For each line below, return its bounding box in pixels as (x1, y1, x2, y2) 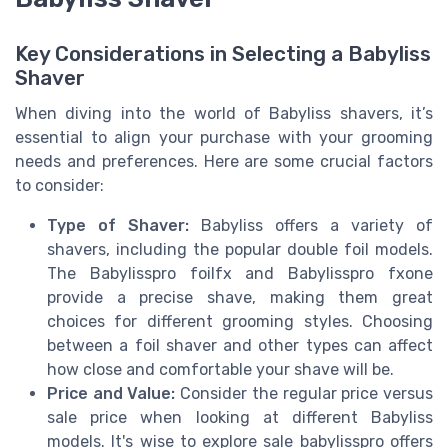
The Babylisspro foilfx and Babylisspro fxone (47, 263, 433, 283)
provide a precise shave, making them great (47, 287, 433, 307)
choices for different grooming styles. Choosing (47, 311, 433, 331)
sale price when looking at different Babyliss (47, 407, 433, 427)
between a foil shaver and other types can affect (47, 335, 433, 355)
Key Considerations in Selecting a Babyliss (15, 41, 431, 66)
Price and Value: (47, 383, 176, 403)
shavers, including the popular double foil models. (47, 239, 433, 259)
